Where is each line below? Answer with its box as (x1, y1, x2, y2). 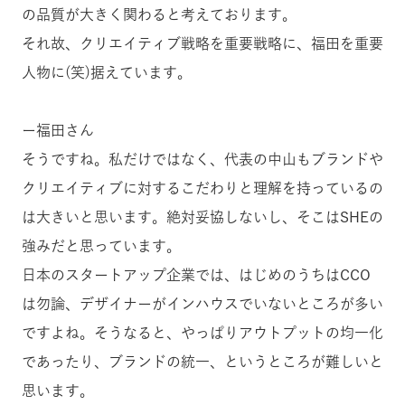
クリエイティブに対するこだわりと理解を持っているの (22, 180, 383, 195)
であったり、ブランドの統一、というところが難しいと (22, 353, 383, 369)
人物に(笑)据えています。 (22, 64, 192, 80)
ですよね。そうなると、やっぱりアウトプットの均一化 (22, 325, 383, 340)
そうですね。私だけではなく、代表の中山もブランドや (22, 151, 383, 166)
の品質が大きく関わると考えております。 (22, 6, 297, 22)
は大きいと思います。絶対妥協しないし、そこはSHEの (22, 209, 383, 224)
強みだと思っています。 (22, 238, 181, 253)
